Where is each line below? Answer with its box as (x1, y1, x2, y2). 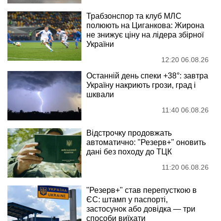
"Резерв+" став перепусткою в (86, 186, 197, 195)
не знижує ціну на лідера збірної (86, 31, 204, 39)
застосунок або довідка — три (86, 205, 195, 214)
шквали (86, 90, 114, 99)
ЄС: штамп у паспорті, (86, 195, 168, 204)
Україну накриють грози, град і (86, 81, 196, 90)
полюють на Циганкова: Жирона (86, 21, 204, 30)
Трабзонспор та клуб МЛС (86, 12, 182, 21)
